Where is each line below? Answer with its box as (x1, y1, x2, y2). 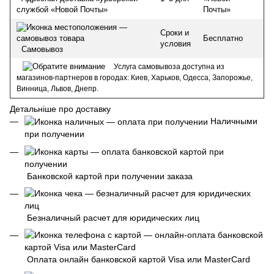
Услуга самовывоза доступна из (114, 62, 224, 71)
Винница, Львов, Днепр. (17, 84, 98, 94)
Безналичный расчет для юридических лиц (24, 212, 199, 223)
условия (160, 39, 191, 48)
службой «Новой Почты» (17, 5, 108, 15)
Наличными (208, 116, 257, 126)
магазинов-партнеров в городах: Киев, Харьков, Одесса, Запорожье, (17, 73, 253, 83)
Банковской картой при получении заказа (24, 171, 193, 181)
